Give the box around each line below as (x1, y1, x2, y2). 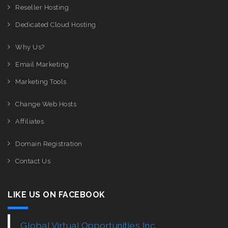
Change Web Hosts (15, 100, 76, 108)
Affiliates (15, 118, 44, 125)
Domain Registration (15, 140, 82, 148)
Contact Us (15, 157, 50, 165)
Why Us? (15, 43, 45, 51)
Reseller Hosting (15, 4, 69, 11)
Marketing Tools (15, 78, 67, 85)
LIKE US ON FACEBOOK (8, 190, 105, 199)
